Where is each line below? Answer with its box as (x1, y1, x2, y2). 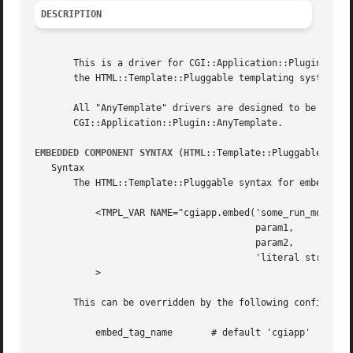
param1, (35, 222, 256, 234)
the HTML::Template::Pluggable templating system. (35, 72, 339, 84)
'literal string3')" (35, 252, 256, 264)
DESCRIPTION (41, 9, 102, 20)
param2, (35, 237, 256, 249)
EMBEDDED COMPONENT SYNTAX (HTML (35, 147, 206, 159)
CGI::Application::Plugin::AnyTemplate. (35, 117, 284, 129)
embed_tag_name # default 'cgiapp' (35, 327, 80, 339)
